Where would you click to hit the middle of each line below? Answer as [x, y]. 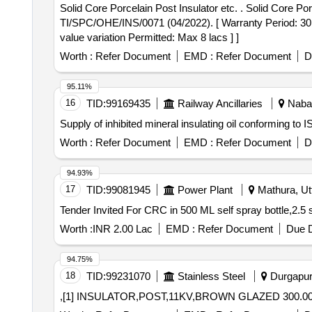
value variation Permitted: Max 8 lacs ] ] [149, 37]
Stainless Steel [211, 276]
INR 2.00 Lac [122, 229]
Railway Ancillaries [220, 103]
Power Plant [205, 190]
